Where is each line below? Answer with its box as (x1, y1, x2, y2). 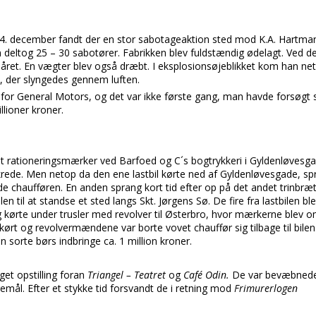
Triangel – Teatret (87, 268, 166, 281)
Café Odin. (183, 268, 232, 281)
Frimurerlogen (234, 281, 298, 295)
